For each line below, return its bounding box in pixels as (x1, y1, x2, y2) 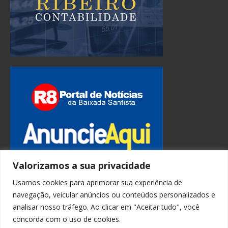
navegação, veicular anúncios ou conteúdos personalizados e (13, 189, 215, 199)
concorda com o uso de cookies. (13, 214, 121, 224)
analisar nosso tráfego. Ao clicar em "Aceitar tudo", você (13, 202, 199, 212)
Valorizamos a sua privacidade (13, 159, 151, 172)
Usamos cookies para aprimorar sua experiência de (13, 177, 182, 187)
